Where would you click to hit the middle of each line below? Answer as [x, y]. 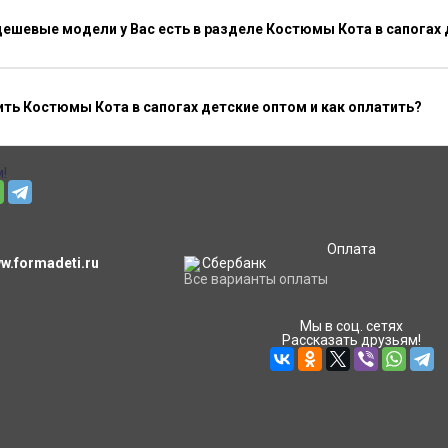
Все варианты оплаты [255, 279]
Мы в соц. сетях [352, 326]
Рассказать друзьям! [352, 340]
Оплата [352, 249]
